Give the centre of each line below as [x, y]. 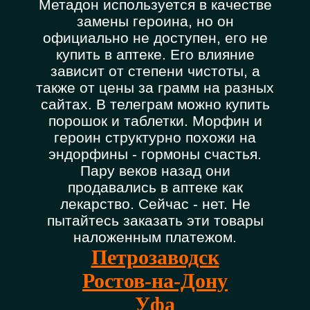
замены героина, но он [155, 21]
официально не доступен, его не [155, 38]
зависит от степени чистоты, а [155, 71]
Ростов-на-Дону [155, 281]
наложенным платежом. [155, 237]
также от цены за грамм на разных [155, 88]
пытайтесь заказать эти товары [155, 221]
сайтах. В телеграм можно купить [155, 104]
